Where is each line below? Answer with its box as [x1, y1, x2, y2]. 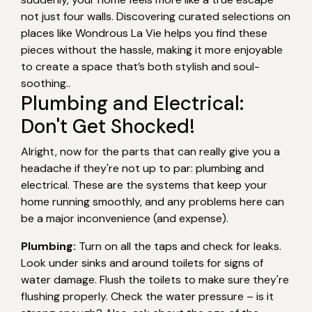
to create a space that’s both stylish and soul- [21, 58, 260, 74]
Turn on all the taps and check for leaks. [76, 238, 281, 253]
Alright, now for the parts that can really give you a [21, 143, 280, 159]
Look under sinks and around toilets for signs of [21, 255, 263, 270]
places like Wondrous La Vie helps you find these [21, 25, 267, 40]
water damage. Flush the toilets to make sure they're [21, 272, 289, 287]
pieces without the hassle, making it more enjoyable [21, 42, 283, 57]
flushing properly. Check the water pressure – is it [21, 288, 274, 304]
